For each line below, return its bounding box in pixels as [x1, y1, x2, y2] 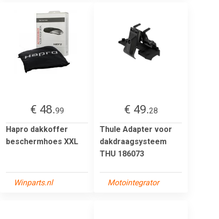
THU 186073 [100, 149, 144, 158]
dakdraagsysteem [100, 136, 167, 146]
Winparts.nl [14, 177, 53, 187]
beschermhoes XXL [6, 136, 78, 146]
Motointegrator [108, 177, 159, 187]
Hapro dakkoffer [6, 124, 68, 134]
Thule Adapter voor [100, 124, 172, 134]
